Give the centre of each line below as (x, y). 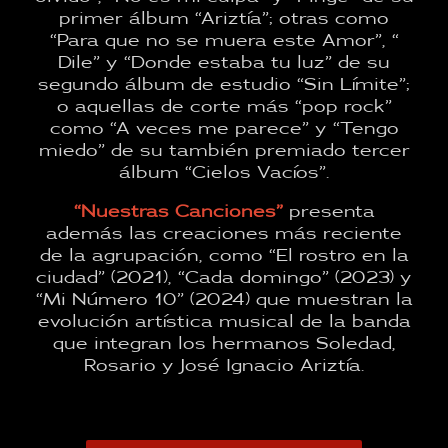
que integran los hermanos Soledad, (224, 344)
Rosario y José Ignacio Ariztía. (224, 366)
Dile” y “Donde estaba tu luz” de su (224, 63)
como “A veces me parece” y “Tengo (224, 129)
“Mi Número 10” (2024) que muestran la (224, 300)
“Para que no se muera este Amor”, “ (224, 41)
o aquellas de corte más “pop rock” (224, 107)
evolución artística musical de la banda (224, 322)
